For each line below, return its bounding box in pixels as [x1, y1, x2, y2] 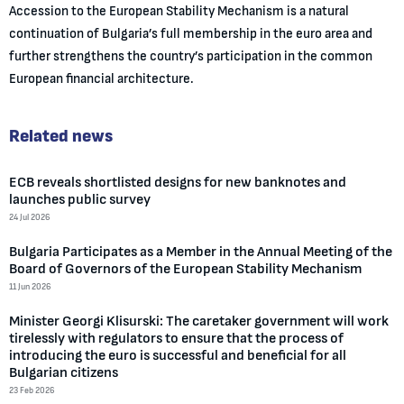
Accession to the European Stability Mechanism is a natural [8, 5, 349, 19]
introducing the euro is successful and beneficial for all [8, 348, 346, 363]
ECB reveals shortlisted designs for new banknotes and [8, 175, 346, 190]
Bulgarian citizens [8, 365, 118, 381]
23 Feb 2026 [8, 386, 55, 396]
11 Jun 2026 [8, 282, 51, 292]
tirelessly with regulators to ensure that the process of [8, 331, 344, 346]
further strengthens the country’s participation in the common [8, 50, 372, 64]
